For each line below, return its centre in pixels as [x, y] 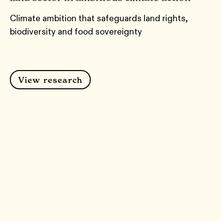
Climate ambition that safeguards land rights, [99, 18]
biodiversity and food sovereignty [76, 32]
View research [50, 80]
